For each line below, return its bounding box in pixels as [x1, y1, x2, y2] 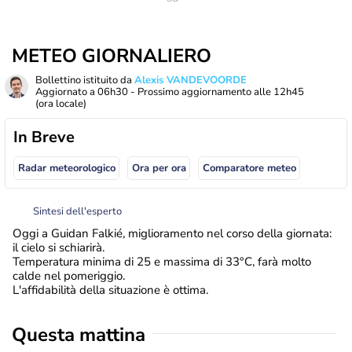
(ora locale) [35, 97, 86, 111]
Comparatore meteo [202, 161, 296, 176]
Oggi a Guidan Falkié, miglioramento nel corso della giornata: [13, 225, 332, 241]
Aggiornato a [35, 85, 97, 99]
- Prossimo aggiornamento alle [128, 85, 273, 99]
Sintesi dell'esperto [33, 203, 122, 218]
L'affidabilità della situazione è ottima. [13, 281, 208, 298]
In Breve [13, 126, 75, 148]
